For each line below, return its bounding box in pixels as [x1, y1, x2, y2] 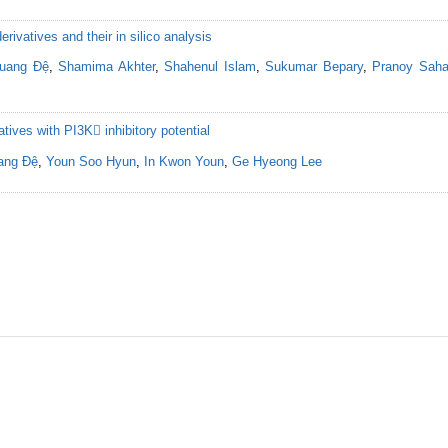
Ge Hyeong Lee [232, 154, 322, 169]
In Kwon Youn [144, 154, 224, 169]
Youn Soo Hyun [46, 154, 136, 169]
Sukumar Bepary [265, 59, 363, 74]
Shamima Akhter [58, 59, 155, 74]
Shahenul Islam [164, 59, 256, 74]
